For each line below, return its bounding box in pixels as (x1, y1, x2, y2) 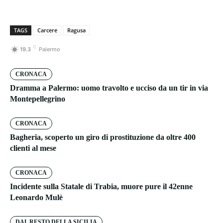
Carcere (37, 26, 57, 34)
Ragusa (67, 26, 86, 34)
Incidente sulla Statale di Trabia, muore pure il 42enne (10, 182, 193, 191)
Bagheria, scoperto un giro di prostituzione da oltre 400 (10, 133, 196, 142)
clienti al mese (10, 144, 56, 153)
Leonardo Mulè (10, 193, 63, 202)
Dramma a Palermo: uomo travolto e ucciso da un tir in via (10, 84, 208, 93)
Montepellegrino (10, 95, 65, 104)
